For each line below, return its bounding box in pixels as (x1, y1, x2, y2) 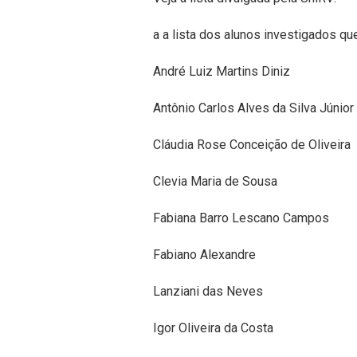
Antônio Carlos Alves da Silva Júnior (153, 100, 354, 116)
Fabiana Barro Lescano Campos (153, 210, 329, 226)
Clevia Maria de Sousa (153, 174, 277, 190)
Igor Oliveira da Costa (153, 320, 273, 336)
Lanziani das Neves (153, 284, 263, 300)
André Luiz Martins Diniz (153, 64, 290, 80)
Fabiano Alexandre (153, 247, 256, 263)
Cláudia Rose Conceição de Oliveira (153, 137, 351, 153)
